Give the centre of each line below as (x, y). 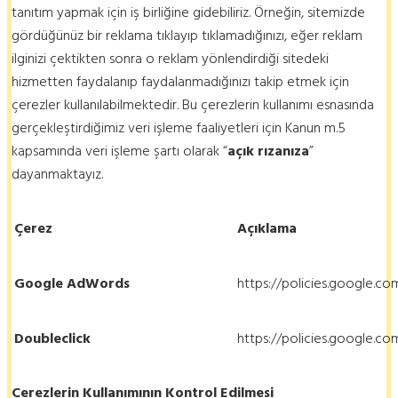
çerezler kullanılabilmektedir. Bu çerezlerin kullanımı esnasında (193, 104)
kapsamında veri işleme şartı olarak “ (119, 151)
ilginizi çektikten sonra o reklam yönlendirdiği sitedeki (170, 58)
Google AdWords (72, 283)
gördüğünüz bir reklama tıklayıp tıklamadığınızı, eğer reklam (187, 35)
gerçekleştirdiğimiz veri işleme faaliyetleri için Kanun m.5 (179, 127)
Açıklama (267, 228)
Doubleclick (52, 338)
